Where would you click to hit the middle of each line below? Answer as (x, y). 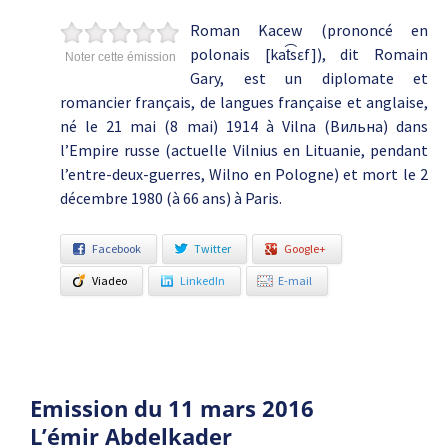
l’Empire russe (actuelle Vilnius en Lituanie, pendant (244, 150)
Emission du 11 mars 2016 (172, 408)
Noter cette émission (120, 57)
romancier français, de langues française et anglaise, (244, 102)
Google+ (305, 248)
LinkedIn (202, 280)
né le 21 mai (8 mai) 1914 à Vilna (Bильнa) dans (244, 126)
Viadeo (109, 280)
